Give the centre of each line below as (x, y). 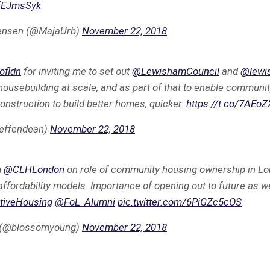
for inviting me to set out (77, 71)
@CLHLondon (34, 169)
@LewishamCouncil (176, 71)
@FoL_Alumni (85, 202)
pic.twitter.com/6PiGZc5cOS (180, 202)
